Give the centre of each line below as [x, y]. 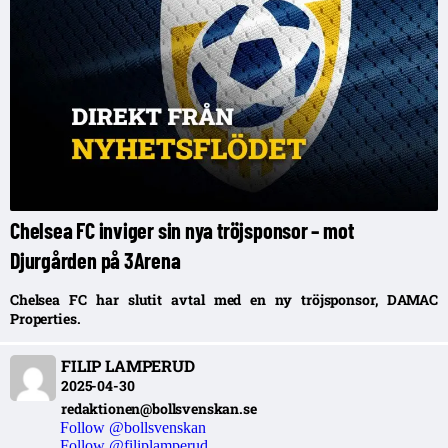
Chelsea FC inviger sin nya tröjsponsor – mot [182, 229]
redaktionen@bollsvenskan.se [159, 408]
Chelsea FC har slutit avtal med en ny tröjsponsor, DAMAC [224, 299]
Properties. [45, 318]
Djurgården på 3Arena [95, 259]
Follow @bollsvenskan [133, 427]
